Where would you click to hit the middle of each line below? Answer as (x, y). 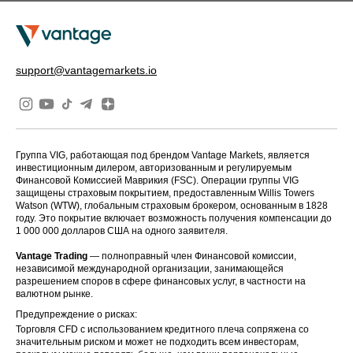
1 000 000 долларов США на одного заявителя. (122, 230)
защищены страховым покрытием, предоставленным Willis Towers (165, 193)
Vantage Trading (52, 256)
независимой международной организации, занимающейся (150, 268)
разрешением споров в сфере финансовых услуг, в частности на (161, 281)
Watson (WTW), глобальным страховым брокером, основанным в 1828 (172, 205)
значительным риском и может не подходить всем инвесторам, (157, 342)
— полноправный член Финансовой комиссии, (192, 256)
